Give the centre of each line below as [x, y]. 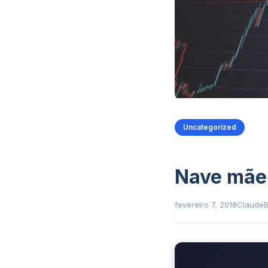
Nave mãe [221, 177]
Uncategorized [210, 127]
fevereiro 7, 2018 [206, 205]
